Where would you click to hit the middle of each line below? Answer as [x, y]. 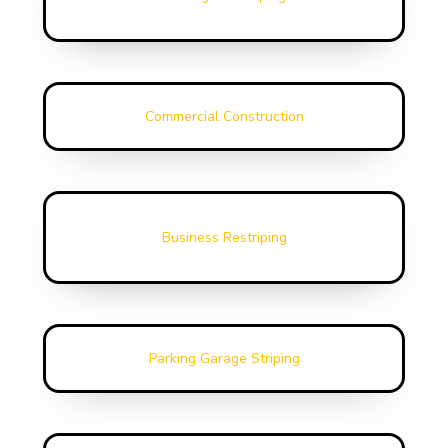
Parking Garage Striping [224, 358]
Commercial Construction [224, 116]
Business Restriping [224, 237]
